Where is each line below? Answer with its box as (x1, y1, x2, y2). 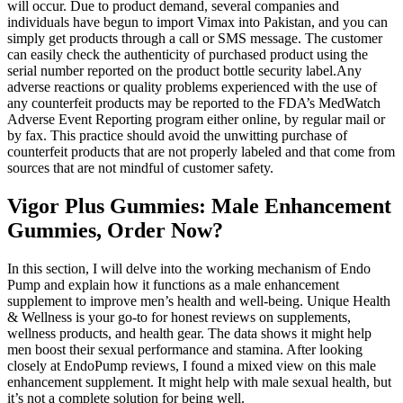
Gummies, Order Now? (7, 218, 223, 242)
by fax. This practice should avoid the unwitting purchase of (7, 127, 347, 143)
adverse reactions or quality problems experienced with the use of (7, 78, 377, 94)
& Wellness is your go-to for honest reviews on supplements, (7, 309, 351, 325)
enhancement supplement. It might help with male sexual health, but (7, 373, 391, 390)
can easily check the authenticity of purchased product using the (7, 46, 368, 62)
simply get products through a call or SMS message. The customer (7, 30, 382, 46)
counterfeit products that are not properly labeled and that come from (7, 143, 395, 159)
